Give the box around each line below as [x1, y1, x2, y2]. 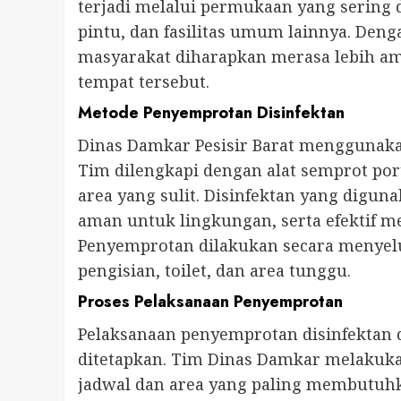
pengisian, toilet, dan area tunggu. [78, 260, 351, 282]
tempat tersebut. [78, 71, 209, 93]
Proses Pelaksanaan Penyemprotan [78, 290, 343, 314]
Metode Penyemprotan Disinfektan [78, 101, 345, 125]
